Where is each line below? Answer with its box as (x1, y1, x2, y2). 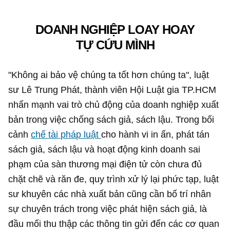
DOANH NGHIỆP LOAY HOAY (35, 22, 195, 36)
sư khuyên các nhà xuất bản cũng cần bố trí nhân (8, 188, 212, 200)
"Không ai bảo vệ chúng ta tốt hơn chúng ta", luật (8, 69, 209, 81)
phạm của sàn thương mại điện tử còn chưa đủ (8, 159, 202, 170)
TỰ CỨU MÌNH (75, 37, 155, 52)
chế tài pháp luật (31, 129, 102, 140)
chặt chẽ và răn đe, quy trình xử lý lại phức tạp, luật (8, 174, 219, 185)
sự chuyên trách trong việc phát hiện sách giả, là (8, 203, 207, 215)
